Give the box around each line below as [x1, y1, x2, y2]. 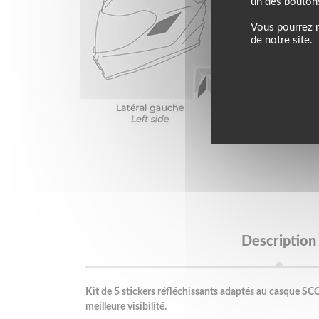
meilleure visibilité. [85, 301, 167, 312]
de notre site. [251, 35, 313, 46]
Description [241, 234, 317, 249]
